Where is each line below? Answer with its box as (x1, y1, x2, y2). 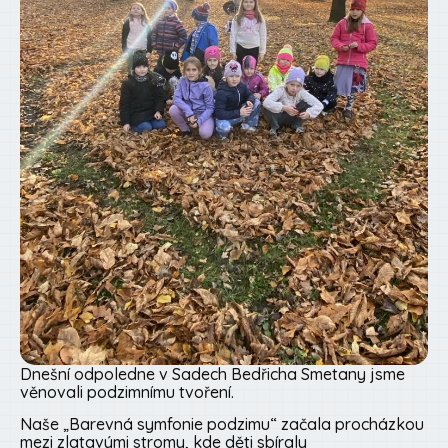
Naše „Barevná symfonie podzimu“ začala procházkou (20, 414, 424, 435)
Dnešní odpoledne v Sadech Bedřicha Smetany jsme (20, 364, 405, 384)
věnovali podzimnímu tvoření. (20, 382, 234, 402)
